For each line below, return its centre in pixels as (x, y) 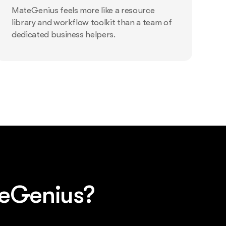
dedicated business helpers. (63, 35)
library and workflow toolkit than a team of (92, 23)
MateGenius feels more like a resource (83, 11)
